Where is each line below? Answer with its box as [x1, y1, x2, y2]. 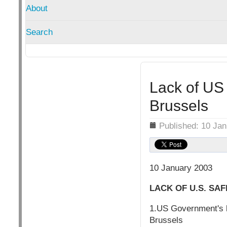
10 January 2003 [149, 163, 212, 173]
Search [25, 27, 53, 37]
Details [124, 118, 152, 128]
